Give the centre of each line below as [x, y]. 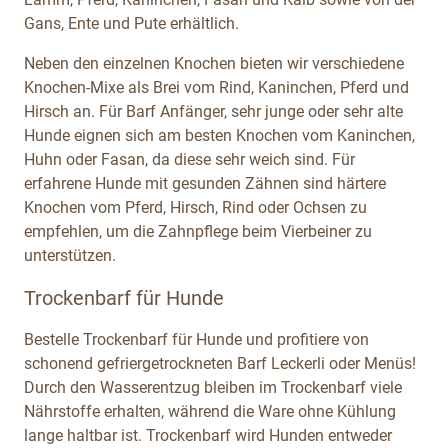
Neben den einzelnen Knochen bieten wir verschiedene [214, 63]
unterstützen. [70, 255]
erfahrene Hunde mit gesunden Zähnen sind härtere [205, 183]
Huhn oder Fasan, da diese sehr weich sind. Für [189, 159]
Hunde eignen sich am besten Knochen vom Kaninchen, [219, 135]
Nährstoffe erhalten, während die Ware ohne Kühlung [210, 411]
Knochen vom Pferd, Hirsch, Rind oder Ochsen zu [195, 207]
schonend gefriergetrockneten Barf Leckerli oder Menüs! [220, 363]
